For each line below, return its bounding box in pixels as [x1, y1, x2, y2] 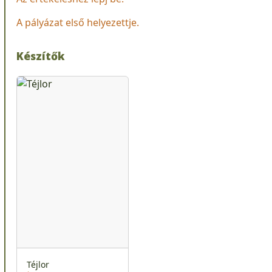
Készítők [16, 48, 65, 63]
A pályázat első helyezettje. [16, 15, 139, 29]
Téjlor [27, 259, 49, 271]
